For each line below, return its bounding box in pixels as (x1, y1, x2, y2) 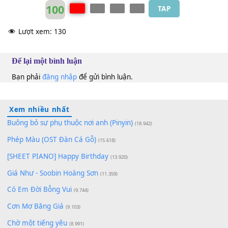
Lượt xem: (20, 106, 58, 117)
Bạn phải (13, 156, 47, 167)
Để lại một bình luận (13, 138, 93, 149)
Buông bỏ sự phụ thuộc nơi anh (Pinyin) (8, 207, 148, 218)
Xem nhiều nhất (10, 192, 77, 203)
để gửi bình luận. (85, 156, 148, 167)
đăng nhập (46, 156, 85, 167)
